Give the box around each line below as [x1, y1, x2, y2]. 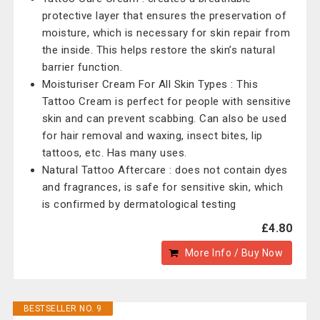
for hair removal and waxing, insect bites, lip [41, 129, 263, 142]
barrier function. [41, 61, 123, 74]
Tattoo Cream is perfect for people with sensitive [41, 95, 291, 108]
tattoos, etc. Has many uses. [41, 146, 187, 159]
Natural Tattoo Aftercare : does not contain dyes [41, 164, 288, 176]
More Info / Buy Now [184, 247, 284, 259]
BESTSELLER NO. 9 [23, 304, 102, 314]
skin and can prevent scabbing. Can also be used [41, 112, 287, 125]
